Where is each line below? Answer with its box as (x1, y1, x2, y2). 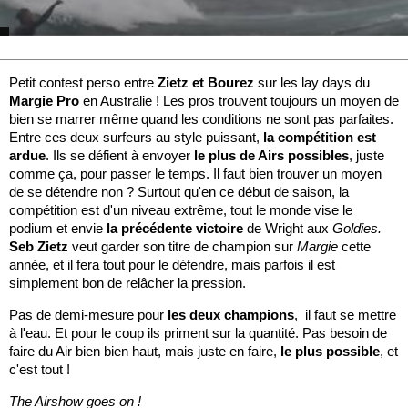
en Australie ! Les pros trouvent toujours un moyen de (79, 93, 399, 109)
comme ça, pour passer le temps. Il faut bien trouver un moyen (9, 166, 382, 182)
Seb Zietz (9, 239, 68, 255)
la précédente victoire (103, 220, 243, 237)
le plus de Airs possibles (190, 148, 349, 164)
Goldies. (329, 220, 382, 237)
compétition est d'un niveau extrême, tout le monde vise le (9, 202, 352, 219)
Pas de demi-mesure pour (9, 307, 168, 323)
